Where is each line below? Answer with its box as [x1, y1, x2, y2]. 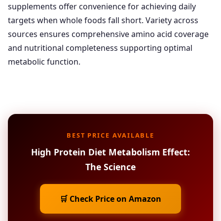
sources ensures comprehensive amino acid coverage [8, 29, 209, 40]
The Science [85, 161, 136, 173]
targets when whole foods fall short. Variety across [8, 15, 198, 26]
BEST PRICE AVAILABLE [66, 131, 155, 140]
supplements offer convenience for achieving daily [8, 1, 196, 12]
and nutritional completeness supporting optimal [8, 42, 192, 54]
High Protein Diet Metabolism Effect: [31, 146, 190, 158]
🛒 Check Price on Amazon [60, 193, 161, 205]
